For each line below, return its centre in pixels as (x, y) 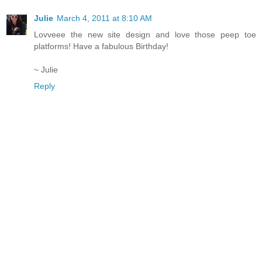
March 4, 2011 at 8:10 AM (104, 18)
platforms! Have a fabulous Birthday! (101, 46)
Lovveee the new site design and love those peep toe (145, 34)
